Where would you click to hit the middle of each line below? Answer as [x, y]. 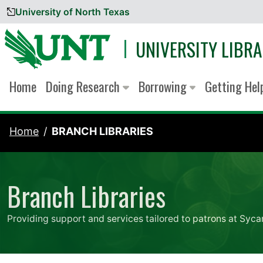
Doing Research [84, 87]
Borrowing [164, 87]
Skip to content [48, 18]
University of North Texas [72, 12]
